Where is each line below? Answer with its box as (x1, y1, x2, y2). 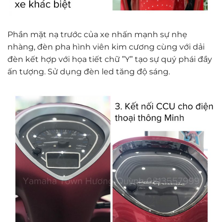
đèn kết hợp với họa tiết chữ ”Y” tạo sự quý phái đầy (7, 54, 212, 64)
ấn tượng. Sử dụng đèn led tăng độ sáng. (7, 66, 170, 76)
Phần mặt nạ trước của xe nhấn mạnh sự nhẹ (7, 29, 187, 39)
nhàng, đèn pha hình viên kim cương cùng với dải (7, 42, 205, 52)
